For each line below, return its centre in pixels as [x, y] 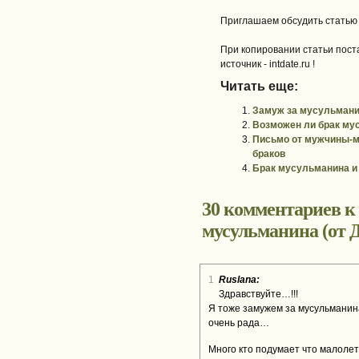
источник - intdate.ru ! [267, 64]
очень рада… [239, 323]
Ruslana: [239, 280]
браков [268, 154]
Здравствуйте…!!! [258, 294]
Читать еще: [259, 86]
